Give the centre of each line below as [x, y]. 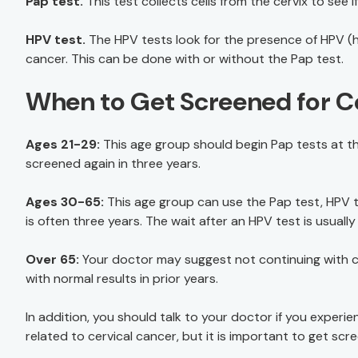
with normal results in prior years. [122, 278]
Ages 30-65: [65, 202]
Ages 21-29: [63, 144]
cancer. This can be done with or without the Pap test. [185, 59]
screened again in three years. [113, 163]
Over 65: [52, 259]
